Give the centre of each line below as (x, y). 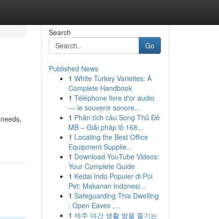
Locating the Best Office (111, 137)
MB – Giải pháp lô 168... (106, 127)
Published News (73, 68)
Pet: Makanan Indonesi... (107, 186)
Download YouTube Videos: (117, 156)
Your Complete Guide (101, 166)
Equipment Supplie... (100, 147)
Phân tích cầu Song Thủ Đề (117, 117)
